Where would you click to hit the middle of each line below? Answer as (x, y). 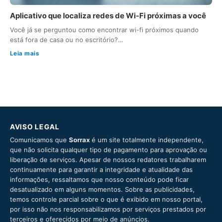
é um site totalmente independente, (147, 140)
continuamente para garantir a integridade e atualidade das (101, 170)
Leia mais (25, 54)
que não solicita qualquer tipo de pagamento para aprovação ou (109, 150)
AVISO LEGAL (35, 127)
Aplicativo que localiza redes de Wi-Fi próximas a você (108, 16)
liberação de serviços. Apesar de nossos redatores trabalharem (108, 160)
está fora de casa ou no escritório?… (67, 40)
